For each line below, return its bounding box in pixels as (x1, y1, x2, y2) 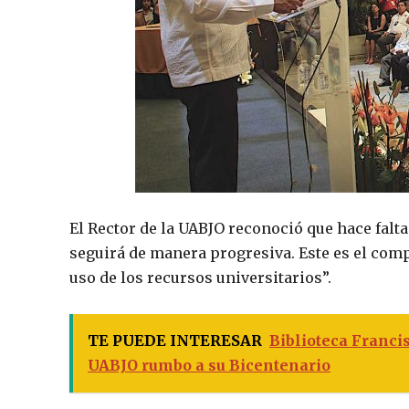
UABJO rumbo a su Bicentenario (88, 356, 330, 375)
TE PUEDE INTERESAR (88, 331, 262, 351)
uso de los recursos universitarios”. (69, 268, 331, 288)
